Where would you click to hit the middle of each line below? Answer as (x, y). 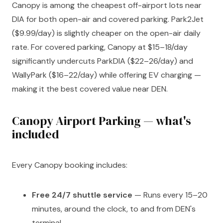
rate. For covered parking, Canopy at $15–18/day (100, 47)
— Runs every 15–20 (170, 195)
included (36, 134)
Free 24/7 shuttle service (82, 195)
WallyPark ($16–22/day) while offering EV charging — (107, 75)
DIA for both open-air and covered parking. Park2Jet (108, 19)
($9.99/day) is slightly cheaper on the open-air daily (106, 33)
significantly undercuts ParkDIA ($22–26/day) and (103, 61)
